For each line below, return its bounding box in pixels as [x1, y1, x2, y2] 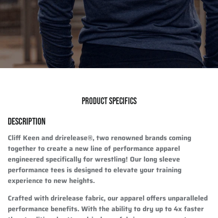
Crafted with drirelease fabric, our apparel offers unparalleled [8, 192, 208, 203]
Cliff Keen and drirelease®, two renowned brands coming [8, 132, 191, 143]
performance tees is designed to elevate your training [8, 164, 182, 175]
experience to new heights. [8, 175, 95, 186]
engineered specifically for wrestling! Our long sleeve [8, 153, 180, 164]
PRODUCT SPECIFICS [81, 95, 137, 107]
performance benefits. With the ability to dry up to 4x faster [8, 203, 204, 214]
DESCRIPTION [8, 115, 46, 127]
